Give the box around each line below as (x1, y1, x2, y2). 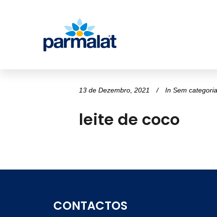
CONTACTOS (53, 198, 127, 214)
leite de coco (79, 108, 180, 130)
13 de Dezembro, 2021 (79, 86, 150, 94)
